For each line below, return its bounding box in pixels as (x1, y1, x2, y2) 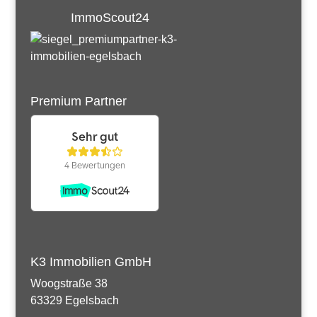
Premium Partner (30, 93, 127, 108)
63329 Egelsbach (30, 294, 119, 306)
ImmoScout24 (71, 11, 150, 25)
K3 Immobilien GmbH (30, 254, 151, 269)
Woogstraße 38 (30, 277, 108, 289)
